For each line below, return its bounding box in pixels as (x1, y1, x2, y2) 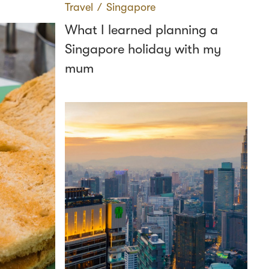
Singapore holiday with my (65, 41, 221, 56)
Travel (65, 1, 93, 13)
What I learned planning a (65, 22, 218, 37)
